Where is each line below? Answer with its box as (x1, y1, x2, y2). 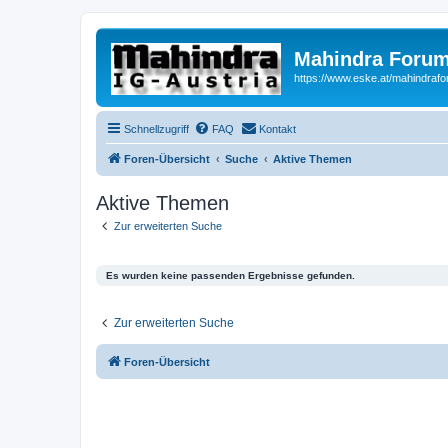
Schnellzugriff (124, 122, 189, 135)
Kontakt (259, 122, 296, 135)
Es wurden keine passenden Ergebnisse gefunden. (106, 270, 355, 281)
